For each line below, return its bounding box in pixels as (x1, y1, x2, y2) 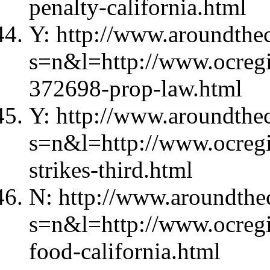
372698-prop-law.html (29, 75, 242, 101)
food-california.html (29, 237, 221, 264)
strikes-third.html (29, 156, 193, 183)
